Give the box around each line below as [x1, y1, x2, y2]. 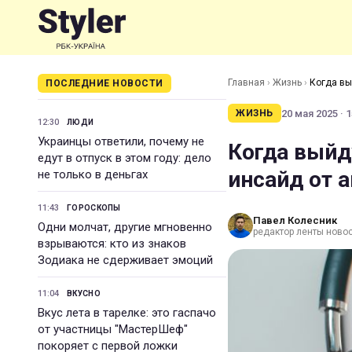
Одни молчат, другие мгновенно [38, 220, 212, 234]
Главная [228, 77, 265, 88]
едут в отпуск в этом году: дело [38, 151, 211, 165]
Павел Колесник [253, 214, 337, 226]
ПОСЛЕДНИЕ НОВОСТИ [46, 78, 163, 89]
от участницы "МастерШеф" [38, 322, 188, 336]
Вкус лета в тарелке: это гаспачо [38, 306, 216, 320]
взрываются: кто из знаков [38, 236, 186, 251]
